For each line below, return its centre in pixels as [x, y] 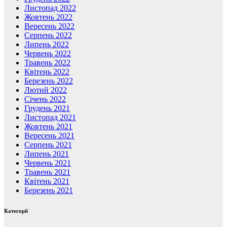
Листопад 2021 [50, 117]
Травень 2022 [47, 62]
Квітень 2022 [47, 71]
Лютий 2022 [46, 90]
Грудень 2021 [47, 108]
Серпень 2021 [48, 144]
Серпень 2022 [48, 35]
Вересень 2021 [49, 135]
